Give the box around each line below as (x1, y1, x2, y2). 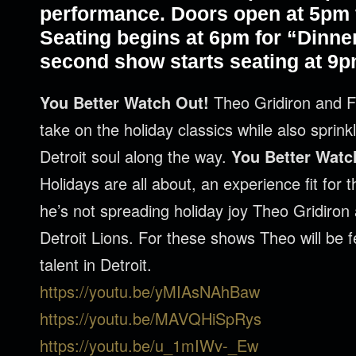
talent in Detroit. (40, 253, 152, 276)
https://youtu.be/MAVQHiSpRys (40, 307, 261, 330)
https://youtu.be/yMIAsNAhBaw (40, 280, 260, 303)
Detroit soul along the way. (40, 145, 231, 168)
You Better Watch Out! (40, 91, 209, 114)
